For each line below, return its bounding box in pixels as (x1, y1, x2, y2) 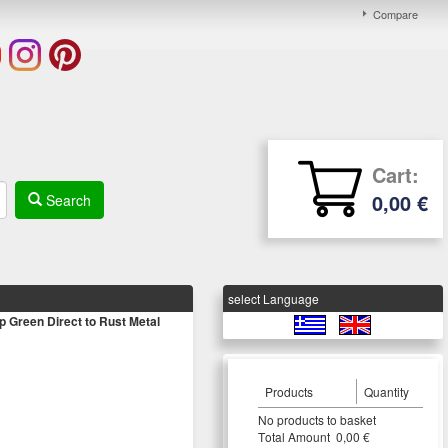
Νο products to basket (257, 411, 376, 429)
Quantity (363, 383, 409, 401)
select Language (227, 290, 319, 308)
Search (41, 189, 91, 210)
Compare (373, 6, 418, 22)
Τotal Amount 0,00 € (257, 428, 376, 446)
